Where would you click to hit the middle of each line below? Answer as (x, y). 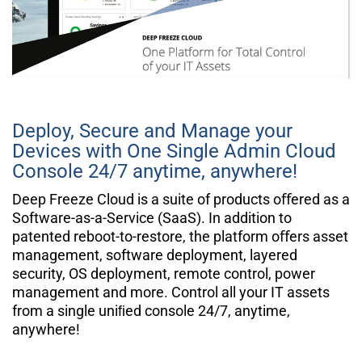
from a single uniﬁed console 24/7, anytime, (151, 310)
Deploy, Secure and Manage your (152, 130)
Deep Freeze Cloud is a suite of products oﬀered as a (181, 199)
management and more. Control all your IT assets (171, 292)
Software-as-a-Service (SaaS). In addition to (152, 217)
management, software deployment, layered (155, 255)
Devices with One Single (118, 151)
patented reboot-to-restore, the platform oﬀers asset (180, 236)
